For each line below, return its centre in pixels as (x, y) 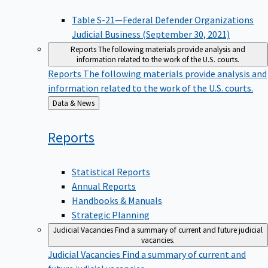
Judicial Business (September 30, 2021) (151, 33)
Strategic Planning (111, 213)
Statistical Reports (111, 170)
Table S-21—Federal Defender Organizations (163, 18)
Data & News (86, 102)
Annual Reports (104, 184)
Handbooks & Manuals (117, 198)
